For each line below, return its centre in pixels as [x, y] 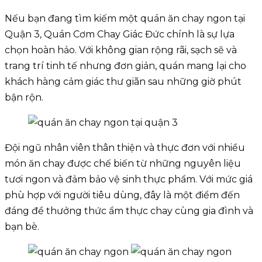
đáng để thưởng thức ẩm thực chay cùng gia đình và [129, 211]
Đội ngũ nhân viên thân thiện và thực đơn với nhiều [125, 148]
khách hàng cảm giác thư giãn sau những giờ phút [123, 82]
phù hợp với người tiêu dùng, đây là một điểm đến [122, 195]
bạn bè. [22, 227]
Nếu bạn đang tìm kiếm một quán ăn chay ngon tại [125, 19]
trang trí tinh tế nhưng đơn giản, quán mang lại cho [125, 66]
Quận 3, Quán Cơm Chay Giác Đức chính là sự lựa [120, 35]
